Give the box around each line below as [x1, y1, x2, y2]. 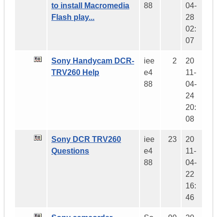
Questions [51, 147, 89, 155]
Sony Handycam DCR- [51, 57, 134, 65]
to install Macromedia [51, 1, 129, 10]
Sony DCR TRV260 [51, 135, 121, 144]
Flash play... [51, 13, 94, 22]
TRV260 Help [51, 68, 99, 77]
